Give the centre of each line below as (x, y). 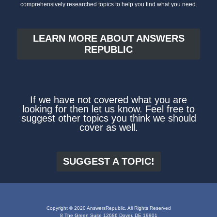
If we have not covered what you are (108, 100)
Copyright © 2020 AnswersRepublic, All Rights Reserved (108, 208)
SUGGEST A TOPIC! (108, 162)
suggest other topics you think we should (108, 118)
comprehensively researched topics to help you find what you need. (108, 5)
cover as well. (108, 128)
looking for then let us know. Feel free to (108, 109)
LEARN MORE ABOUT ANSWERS (108, 39)
